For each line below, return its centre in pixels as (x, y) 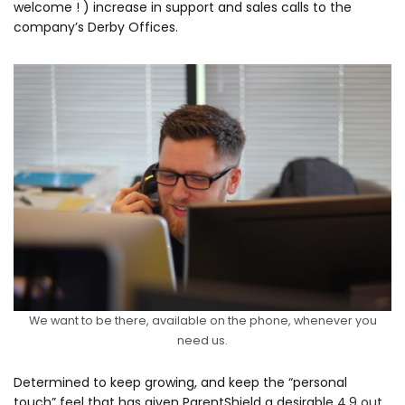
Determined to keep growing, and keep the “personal (180, 382)
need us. (202, 340)
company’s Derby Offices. (96, 27)
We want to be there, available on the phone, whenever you (202, 320)
